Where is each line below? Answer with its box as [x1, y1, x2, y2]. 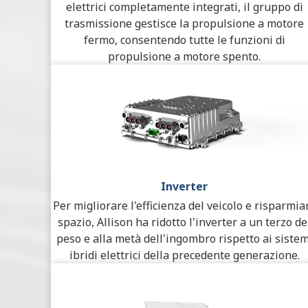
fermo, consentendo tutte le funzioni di [83, 32, 285, 47]
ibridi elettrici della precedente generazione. [69, 247, 300, 263]
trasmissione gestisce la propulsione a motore [65, 15, 304, 31]
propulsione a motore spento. [108, 48, 261, 64]
